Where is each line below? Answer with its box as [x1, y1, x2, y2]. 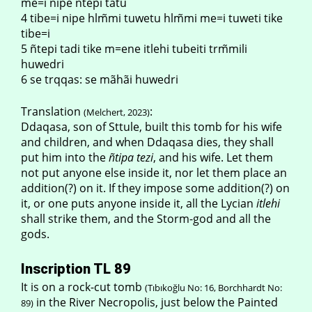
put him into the [21, 150, 109, 165]
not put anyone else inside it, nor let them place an [21, 165, 287, 180]
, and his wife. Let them [153, 150, 273, 165]
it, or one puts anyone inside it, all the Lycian [21, 196, 256, 211]
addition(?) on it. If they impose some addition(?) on [21, 180, 290, 196]
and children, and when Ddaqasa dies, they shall [21, 134, 274, 150]
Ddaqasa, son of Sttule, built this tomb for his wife [21, 119, 282, 134]
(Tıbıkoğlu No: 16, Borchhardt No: [145, 281, 282, 294]
